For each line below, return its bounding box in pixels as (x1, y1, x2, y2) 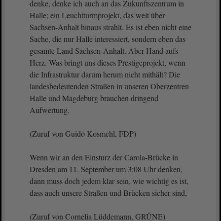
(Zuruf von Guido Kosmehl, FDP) (30, 128, 136, 139)
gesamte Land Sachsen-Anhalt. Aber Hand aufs (30, 45, 178, 56)
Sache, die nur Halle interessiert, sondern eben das (30, 34, 185, 44)
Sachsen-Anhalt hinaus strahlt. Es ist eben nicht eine (30, 22, 191, 32)
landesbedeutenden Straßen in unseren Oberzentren (30, 81, 189, 91)
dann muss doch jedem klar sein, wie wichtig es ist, (30, 176, 188, 186)
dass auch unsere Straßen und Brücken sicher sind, (30, 187, 189, 198)
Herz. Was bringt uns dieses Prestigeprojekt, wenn (30, 57, 185, 68)
